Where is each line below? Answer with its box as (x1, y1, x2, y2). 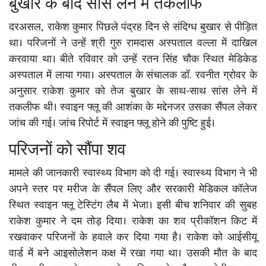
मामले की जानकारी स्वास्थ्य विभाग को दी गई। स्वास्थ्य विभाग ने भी (9, 167, 257, 181)
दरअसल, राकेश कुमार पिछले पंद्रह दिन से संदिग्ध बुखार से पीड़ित (9, 21, 257, 35)
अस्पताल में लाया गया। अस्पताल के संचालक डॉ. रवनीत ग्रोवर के (9, 69, 257, 83)
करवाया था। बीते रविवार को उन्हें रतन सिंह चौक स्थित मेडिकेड (9, 53, 257, 67)
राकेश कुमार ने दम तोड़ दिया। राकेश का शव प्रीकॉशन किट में (9, 215, 257, 229)
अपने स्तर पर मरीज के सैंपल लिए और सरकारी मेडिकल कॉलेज (9, 183, 257, 197)
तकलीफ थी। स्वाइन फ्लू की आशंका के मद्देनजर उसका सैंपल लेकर (9, 101, 257, 115)
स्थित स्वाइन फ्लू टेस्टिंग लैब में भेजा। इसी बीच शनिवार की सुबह (9, 199, 257, 213)
